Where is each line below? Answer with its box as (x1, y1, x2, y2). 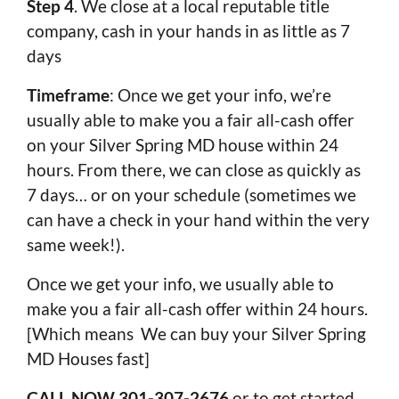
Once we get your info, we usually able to (27, 273, 334, 295)
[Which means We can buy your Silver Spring (27, 323, 366, 345)
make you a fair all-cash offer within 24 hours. (27, 298, 368, 320)
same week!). (27, 234, 125, 256)
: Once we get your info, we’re (110, 85, 331, 106)
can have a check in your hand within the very (27, 209, 370, 231)
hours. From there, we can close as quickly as (27, 159, 361, 181)
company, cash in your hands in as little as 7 (27, 20, 350, 42)
